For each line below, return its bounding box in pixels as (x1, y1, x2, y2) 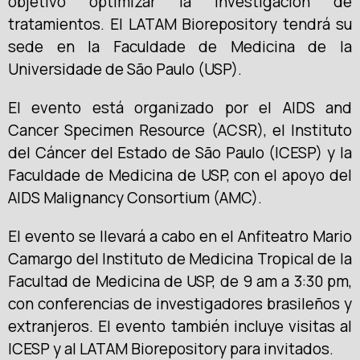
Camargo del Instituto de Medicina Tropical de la (8, 247, 352, 269)
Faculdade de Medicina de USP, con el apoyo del (8, 164, 352, 186)
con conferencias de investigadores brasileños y (8, 292, 352, 314)
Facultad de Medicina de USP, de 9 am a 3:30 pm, (8, 270, 352, 292)
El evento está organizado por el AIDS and (8, 96, 352, 118)
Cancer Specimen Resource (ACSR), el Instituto (8, 119, 352, 141)
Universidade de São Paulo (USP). (8, 58, 242, 80)
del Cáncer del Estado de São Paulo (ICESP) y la (8, 141, 352, 163)
